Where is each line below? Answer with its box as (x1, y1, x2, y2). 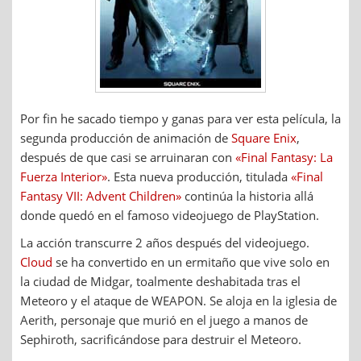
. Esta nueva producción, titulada (107, 168, 291, 185)
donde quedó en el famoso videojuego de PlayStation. (20, 207, 319, 224)
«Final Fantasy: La (235, 149, 333, 166)
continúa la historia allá (181, 188, 313, 205)
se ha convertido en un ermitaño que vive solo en (52, 254, 330, 271)
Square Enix (231, 130, 297, 147)
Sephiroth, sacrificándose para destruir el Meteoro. (20, 331, 301, 348)
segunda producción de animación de (20, 130, 231, 147)
